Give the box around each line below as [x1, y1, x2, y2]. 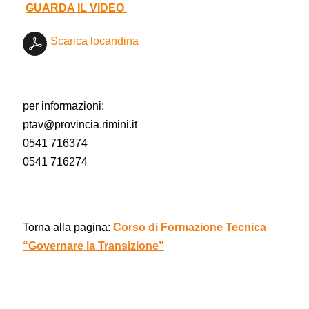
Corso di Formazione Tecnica [112, 221, 266, 233]
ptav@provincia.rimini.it [22, 119, 137, 131]
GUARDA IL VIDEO [25, 2, 127, 14]
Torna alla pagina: [22, 221, 113, 233]
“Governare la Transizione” [22, 239, 164, 252]
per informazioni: [22, 100, 104, 112]
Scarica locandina [50, 34, 139, 47]
